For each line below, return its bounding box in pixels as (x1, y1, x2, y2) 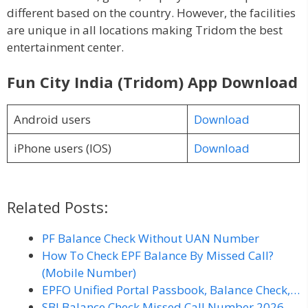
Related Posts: (7, 197, 108, 217)
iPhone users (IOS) (13, 140, 111, 156)
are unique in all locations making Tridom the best (7, 21, 283, 38)
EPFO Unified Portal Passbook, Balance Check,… (42, 282, 300, 298)
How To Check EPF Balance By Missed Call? (42, 247, 274, 263)
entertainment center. (7, 38, 124, 55)
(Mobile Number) (42, 265, 136, 280)
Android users (13, 111, 91, 127)
